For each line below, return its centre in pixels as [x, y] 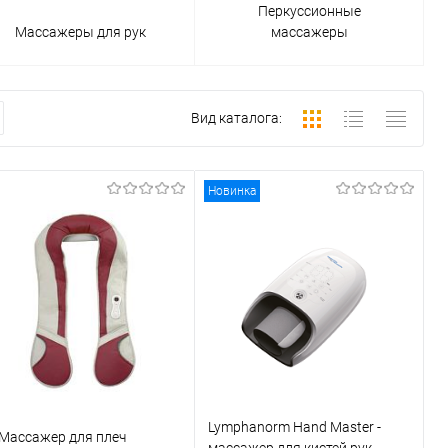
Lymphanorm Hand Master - [294, 426]
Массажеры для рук [80, 31]
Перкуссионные [309, 10]
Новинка [232, 191]
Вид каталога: [236, 118]
